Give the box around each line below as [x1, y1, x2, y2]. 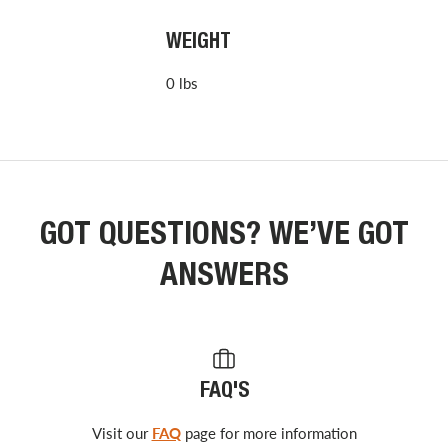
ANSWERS [159, 261, 289, 294]
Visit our [91, 423, 152, 442]
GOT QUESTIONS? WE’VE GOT [39, 220, 409, 253]
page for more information [180, 423, 357, 442]
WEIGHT [165, 33, 231, 55]
